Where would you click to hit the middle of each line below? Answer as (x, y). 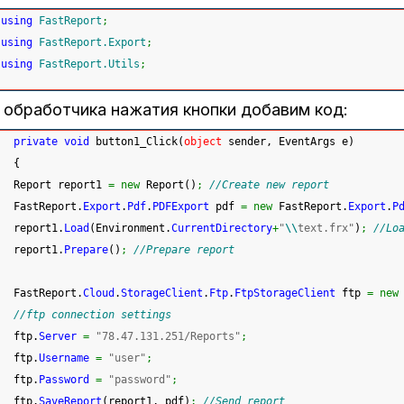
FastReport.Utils (89, 64)
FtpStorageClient (285, 294)
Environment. (133, 229)
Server (58, 337)
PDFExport (181, 207)
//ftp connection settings (92, 315)
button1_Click (133, 142)
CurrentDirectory (222, 229)
